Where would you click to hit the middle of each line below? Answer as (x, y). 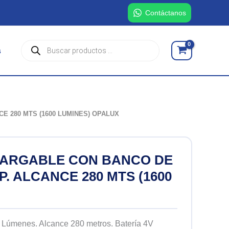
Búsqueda (38, 45)
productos (37, 65)
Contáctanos (166, 13)
